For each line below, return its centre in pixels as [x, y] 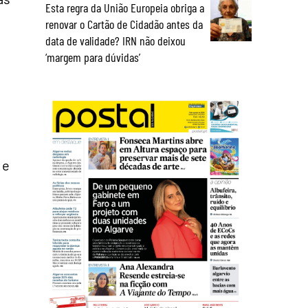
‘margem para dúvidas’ [93, 57]
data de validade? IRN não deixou [115, 41]
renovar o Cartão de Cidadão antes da [124, 24]
